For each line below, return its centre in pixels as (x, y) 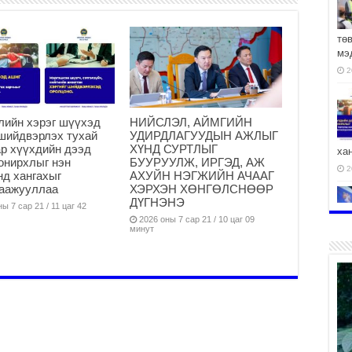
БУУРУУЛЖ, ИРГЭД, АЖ (197, 162)
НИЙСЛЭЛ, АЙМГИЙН (191, 122)
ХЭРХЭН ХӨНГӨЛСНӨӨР (201, 189)
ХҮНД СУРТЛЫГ (173, 148)
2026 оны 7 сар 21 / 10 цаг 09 (196, 219)
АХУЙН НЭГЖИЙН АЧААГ (202, 175)
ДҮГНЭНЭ (157, 202)
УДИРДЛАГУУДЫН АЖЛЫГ (203, 135)
